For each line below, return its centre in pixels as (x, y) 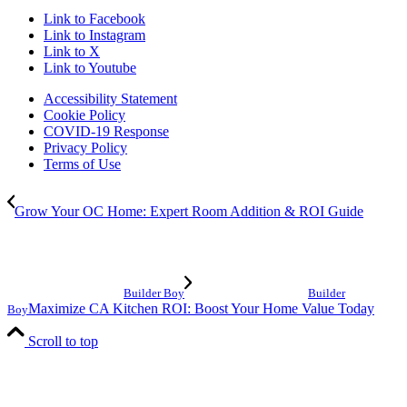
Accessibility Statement (110, 99)
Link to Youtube (90, 68)
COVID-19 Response (106, 132)
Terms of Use (82, 164)
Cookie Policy (84, 115)
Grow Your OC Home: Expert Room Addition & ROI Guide (189, 212)
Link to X (72, 52)
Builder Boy (154, 293)
